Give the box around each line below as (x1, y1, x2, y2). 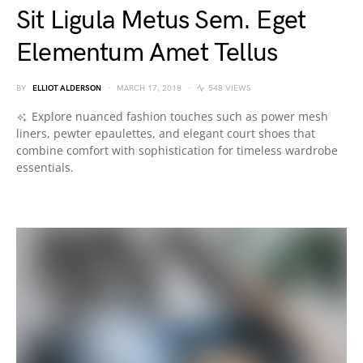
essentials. (16, 159, 74, 175)
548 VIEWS (208, 83, 251, 93)
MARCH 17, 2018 (117, 83, 181, 93)
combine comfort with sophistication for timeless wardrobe (16, 142, 338, 158)
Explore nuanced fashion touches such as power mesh (31, 108, 328, 124)
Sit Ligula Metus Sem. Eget (16, 4, 306, 36)
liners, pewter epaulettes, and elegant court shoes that (16, 125, 315, 141)
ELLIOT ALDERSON (32, 83, 101, 93)
